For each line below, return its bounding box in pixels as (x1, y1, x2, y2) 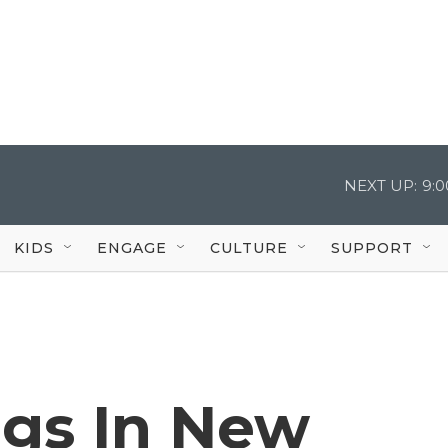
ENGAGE (97, 238, 167, 257)
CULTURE (210, 238, 288, 257)
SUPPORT (331, 238, 413, 257)
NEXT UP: (344, 175, 417, 195)
